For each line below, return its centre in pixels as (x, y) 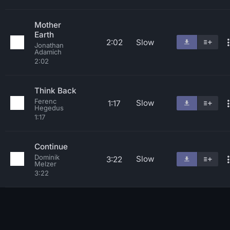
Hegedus (49, 108)
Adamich (48, 52)
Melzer (45, 164)
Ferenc (45, 101)
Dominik (47, 157)
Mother (48, 25)
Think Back (55, 91)
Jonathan (49, 45)
